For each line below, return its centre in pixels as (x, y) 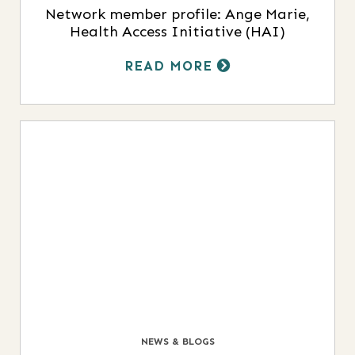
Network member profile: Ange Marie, (177, 15)
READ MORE (170, 66)
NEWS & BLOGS (177, 342)
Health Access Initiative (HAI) (177, 32)
